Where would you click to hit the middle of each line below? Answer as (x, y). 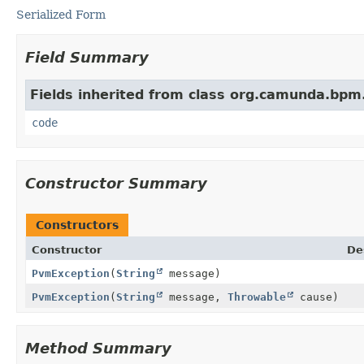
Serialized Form (61, 14)
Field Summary (87, 57)
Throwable (257, 297)
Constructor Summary (116, 183)
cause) (316, 297)
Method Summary (98, 348)
